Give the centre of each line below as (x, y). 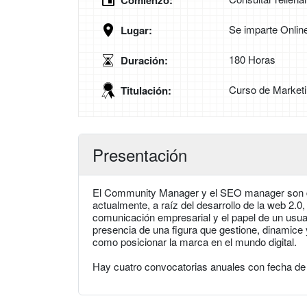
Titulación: (146, 91)
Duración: (144, 61)
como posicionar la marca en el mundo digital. (195, 242)
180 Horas (252, 60)
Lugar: (136, 30)
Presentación (140, 155)
